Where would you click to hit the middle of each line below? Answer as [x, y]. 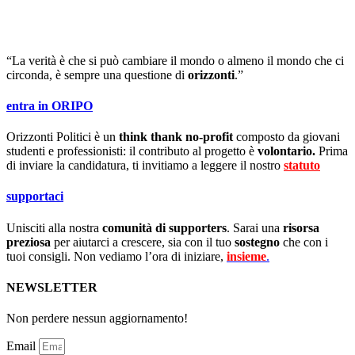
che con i [304, 242]
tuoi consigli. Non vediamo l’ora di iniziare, [116, 256]
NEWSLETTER [52, 287]
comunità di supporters [164, 227]
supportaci [35, 197]
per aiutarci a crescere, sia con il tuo [143, 242]
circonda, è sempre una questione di [97, 74]
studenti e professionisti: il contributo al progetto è [132, 151]
